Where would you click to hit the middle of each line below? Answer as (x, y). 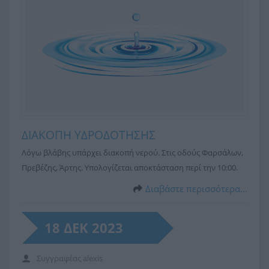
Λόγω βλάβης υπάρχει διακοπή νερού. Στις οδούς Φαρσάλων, (132, 153)
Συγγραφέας (60, 258)
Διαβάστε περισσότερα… (196, 189)
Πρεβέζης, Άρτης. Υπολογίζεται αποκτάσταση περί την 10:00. (130, 168)
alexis (93, 258)
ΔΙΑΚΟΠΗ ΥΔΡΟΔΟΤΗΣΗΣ (89, 135)
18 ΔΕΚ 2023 (84, 228)
